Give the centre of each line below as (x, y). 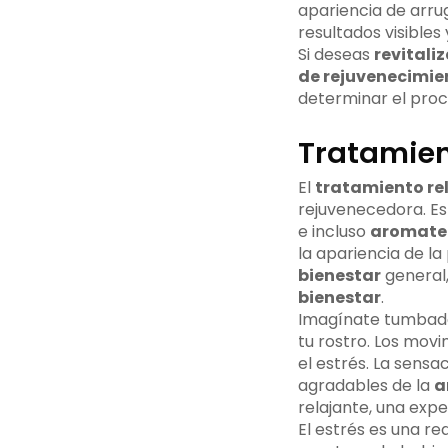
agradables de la (365, 386)
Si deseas (335, 55)
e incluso (333, 232)
